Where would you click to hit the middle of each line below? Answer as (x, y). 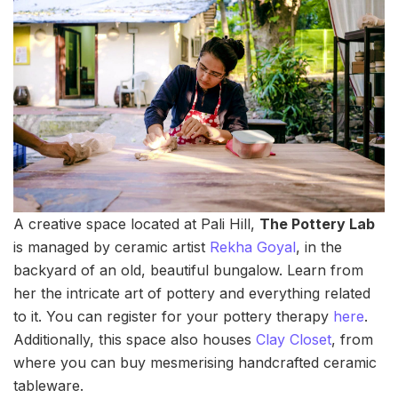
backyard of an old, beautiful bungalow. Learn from (188, 271)
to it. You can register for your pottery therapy (173, 317)
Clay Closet (294, 340)
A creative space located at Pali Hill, (136, 224)
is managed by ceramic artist (111, 247)
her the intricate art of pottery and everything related (192, 294)
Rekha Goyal (253, 247)
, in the (319, 247)
